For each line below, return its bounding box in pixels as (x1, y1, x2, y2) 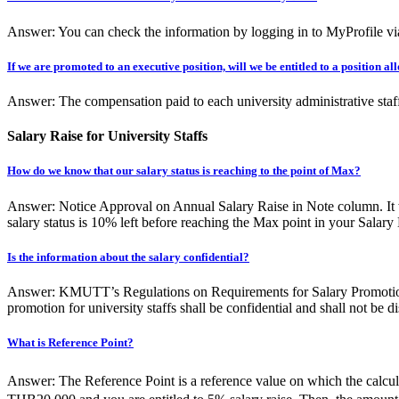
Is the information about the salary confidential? (7, 249, 249, 264)
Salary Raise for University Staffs (7, 128, 208, 144)
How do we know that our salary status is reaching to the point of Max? (7, 164, 361, 178)
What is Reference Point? (7, 336, 134, 350)
